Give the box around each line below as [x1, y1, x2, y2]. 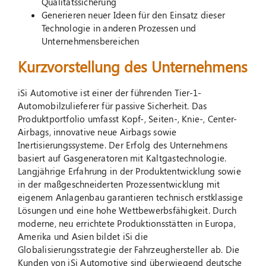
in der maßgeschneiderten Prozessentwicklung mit [17, 178, 220, 191]
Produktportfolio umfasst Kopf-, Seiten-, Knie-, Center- [17, 113, 237, 125]
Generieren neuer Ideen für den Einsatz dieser [41, 8, 226, 21]
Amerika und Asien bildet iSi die [17, 230, 148, 243]
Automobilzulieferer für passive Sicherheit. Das [17, 100, 207, 112]
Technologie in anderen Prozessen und [41, 21, 197, 34]
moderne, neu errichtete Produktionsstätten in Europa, [17, 217, 236, 230]
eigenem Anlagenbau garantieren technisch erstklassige [17, 191, 243, 204]
